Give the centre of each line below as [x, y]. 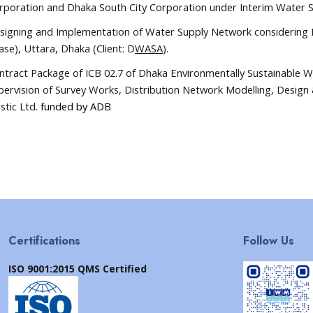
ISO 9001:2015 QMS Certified [78, 269]
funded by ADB [74, 106]
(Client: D [114, 48]
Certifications [44, 241]
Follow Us [269, 241]
